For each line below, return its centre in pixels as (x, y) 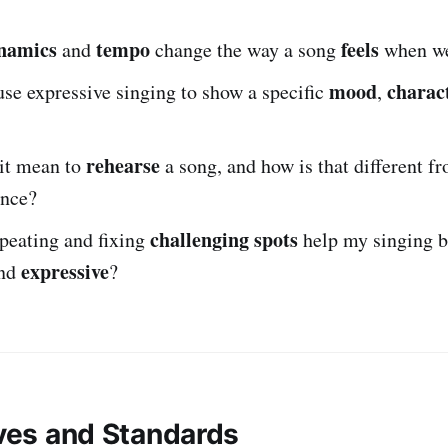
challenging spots (224, 239)
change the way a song (245, 49)
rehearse (123, 165)
